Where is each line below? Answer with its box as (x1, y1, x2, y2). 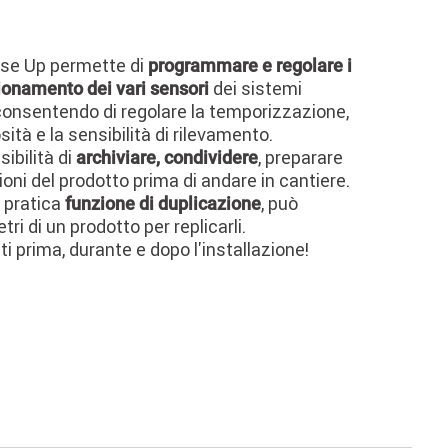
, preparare (257, 145, 343, 169)
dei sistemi (212, 76, 302, 100)
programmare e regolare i (147, 54, 352, 76)
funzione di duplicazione (64, 192, 261, 214)
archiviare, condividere (75, 146, 258, 168)
